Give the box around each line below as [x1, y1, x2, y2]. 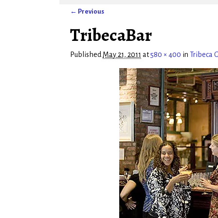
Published [70, 50, 103, 58]
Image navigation [70, 16, 144, 27]
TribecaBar [70, 22, 152, 47]
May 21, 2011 [103, 50, 141, 58]
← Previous [70, 8, 104, 16]
